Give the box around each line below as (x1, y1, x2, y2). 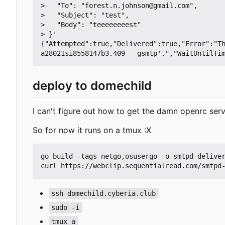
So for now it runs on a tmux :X (33, 125, 151, 135)
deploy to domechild (33, 78, 152, 93)
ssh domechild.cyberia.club (51, 189, 156, 197)
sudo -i (51, 203, 80, 211)
